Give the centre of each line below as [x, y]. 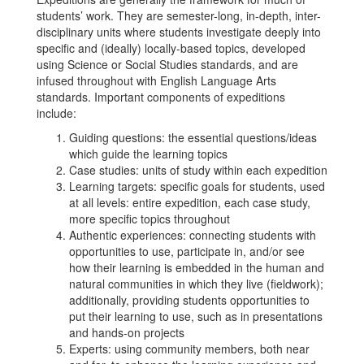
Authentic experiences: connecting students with [193, 235]
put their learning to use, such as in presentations [196, 316]
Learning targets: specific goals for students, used [197, 186]
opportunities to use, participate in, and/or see [187, 251]
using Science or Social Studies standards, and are [167, 64]
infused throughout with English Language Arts [156, 80]
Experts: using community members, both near [189, 349]
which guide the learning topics [148, 154]
